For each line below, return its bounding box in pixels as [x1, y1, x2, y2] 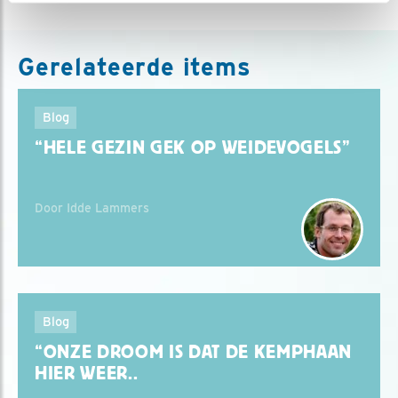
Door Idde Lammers [35, 201, 149, 216]
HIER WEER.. [35, 362, 139, 385]
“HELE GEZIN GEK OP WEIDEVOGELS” [35, 137, 351, 159]
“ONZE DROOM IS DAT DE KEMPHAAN [35, 341, 353, 363]
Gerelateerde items [18, 52, 251, 83]
